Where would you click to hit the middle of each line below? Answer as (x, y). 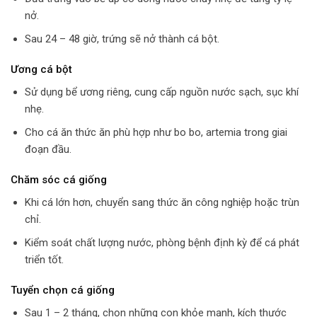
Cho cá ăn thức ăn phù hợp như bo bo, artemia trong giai (156, 132)
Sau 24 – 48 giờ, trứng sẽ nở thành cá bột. (122, 39)
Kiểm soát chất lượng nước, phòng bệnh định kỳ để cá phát (162, 242)
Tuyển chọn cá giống (63, 290)
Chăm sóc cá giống (59, 180)
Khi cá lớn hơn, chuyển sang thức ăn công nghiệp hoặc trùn (162, 202)
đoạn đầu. (48, 149)
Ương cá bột (41, 70)
